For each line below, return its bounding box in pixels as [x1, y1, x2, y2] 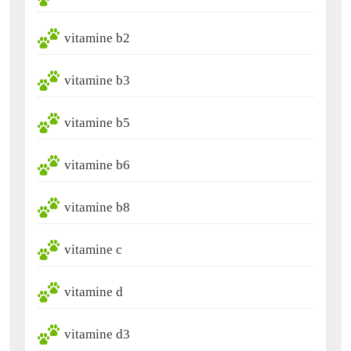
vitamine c [64, 241, 122, 257]
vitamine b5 [64, 114, 130, 130]
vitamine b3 [64, 72, 130, 88]
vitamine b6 [64, 157, 130, 172]
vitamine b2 [64, 30, 130, 45]
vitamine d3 [64, 326, 130, 342]
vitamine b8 [64, 199, 130, 215]
